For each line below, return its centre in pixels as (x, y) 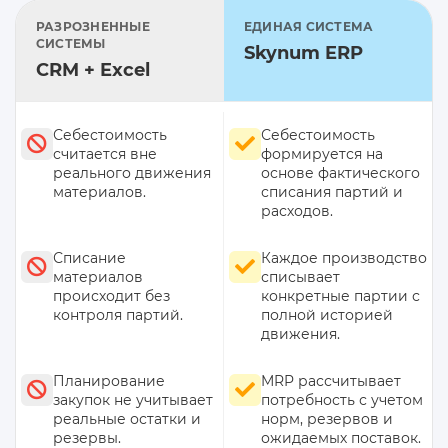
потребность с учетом (342, 400)
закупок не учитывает (133, 400)
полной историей (327, 315)
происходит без (111, 296)
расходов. (297, 211)
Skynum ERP (303, 53)
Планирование (109, 381)
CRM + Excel (93, 70)
